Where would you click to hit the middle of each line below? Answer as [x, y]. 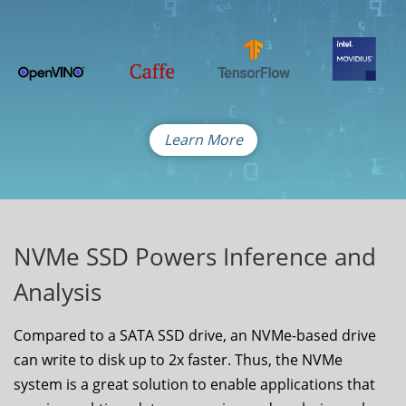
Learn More [203, 140]
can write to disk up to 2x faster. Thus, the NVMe [178, 359]
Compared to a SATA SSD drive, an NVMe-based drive [195, 335]
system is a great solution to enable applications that [194, 384]
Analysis [58, 292]
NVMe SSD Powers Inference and [195, 257]
